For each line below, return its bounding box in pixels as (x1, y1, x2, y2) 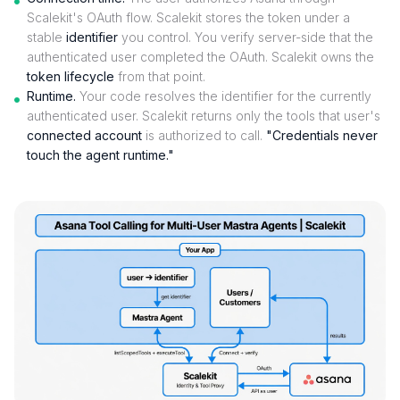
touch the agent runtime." (27, 146, 174, 162)
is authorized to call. (142, 127, 266, 143)
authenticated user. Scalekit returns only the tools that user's (27, 107, 380, 123)
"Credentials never (266, 127, 378, 143)
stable (27, 29, 66, 45)
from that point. (114, 68, 205, 84)
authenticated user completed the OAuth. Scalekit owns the (27, 48, 374, 64)
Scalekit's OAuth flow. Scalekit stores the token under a (27, 9, 350, 25)
